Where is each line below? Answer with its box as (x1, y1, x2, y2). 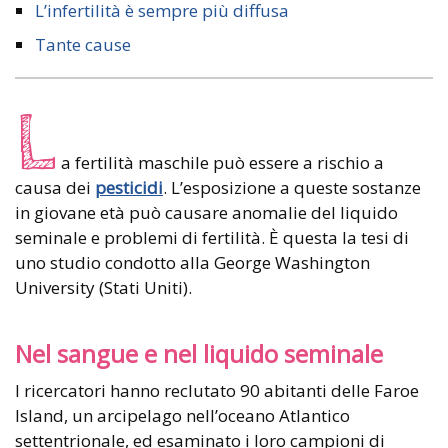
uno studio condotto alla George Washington (15, 251, 370, 275)
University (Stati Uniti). (15, 276, 192, 300)
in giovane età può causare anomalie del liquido (15, 201, 398, 225)
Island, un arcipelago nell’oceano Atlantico (15, 404, 350, 428)
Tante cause (35, 33, 131, 57)
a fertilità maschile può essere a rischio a (61, 151, 384, 175)
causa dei (15, 176, 95, 200)
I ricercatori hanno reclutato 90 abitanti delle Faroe (15, 379, 419, 403)
